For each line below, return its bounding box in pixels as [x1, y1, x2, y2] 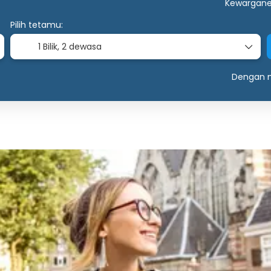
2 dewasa [61, 41, 102, 53]
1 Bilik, [38, 41, 62, 53]
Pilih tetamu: [10, 19, 63, 31]
